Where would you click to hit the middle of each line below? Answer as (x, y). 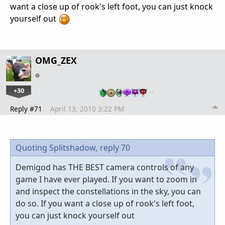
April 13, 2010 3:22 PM (87, 108)
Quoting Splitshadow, (57, 147)
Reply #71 (26, 108)
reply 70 (115, 147)
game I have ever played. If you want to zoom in (106, 179)
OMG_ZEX (56, 60)
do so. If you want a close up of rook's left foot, (105, 203)
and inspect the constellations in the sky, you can (108, 191)
